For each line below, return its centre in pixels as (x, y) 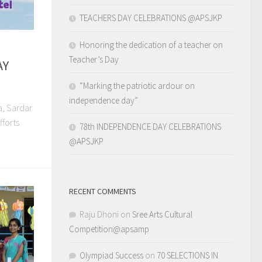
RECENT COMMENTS (103, 191)
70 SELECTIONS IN (187, 255)
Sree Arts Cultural (162, 214)
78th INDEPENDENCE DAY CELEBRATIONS (150, 127)
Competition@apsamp (109, 229)
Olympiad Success (111, 255)
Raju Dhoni (99, 214)
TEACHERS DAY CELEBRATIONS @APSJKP (151, 18)
